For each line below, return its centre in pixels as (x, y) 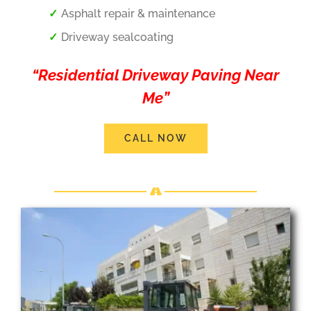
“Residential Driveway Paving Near (155, 75)
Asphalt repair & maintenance (138, 13)
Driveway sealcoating (117, 37)
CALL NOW (155, 138)
